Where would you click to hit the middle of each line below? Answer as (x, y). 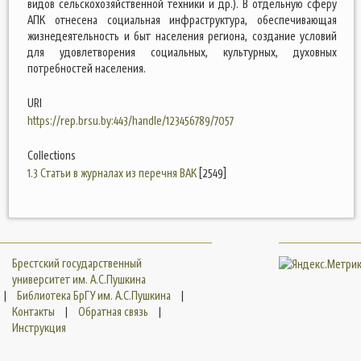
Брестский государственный (77, 263)
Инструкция (39, 328)
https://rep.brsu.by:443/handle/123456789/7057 (131, 120)
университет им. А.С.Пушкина (79, 279)
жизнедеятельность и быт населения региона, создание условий (182, 36)
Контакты (33, 311)
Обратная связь (113, 311)
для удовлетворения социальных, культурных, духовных (182, 52)
